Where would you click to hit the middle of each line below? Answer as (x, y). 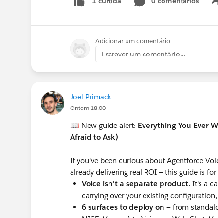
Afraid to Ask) (94, 137)
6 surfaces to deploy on (123, 207)
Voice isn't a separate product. (136, 183)
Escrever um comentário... (144, 54)
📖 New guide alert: (104, 125)
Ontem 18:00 (88, 108)
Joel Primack (91, 97)
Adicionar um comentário (133, 41)
